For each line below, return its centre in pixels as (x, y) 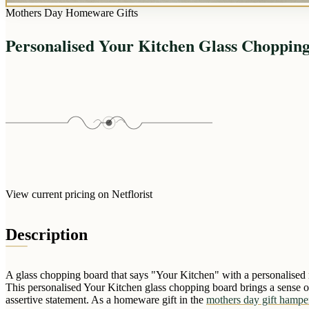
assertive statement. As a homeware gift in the (106, 299)
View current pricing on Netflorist (79, 194)
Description (47, 234)
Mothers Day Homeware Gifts (72, 13)
